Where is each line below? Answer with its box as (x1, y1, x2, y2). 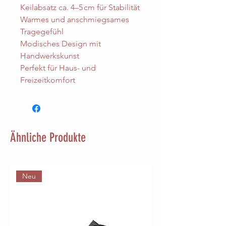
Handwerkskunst (20, 51, 79, 61)
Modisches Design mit (20, 39, 101, 49)
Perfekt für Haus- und (20, 63, 96, 73)
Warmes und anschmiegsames (20, 15, 129, 25)
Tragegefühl (20, 27, 64, 37)
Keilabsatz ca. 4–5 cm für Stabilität (20, 3, 140, 13)
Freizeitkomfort (20, 75, 75, 85)
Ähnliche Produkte (10, 130, 86, 145)
